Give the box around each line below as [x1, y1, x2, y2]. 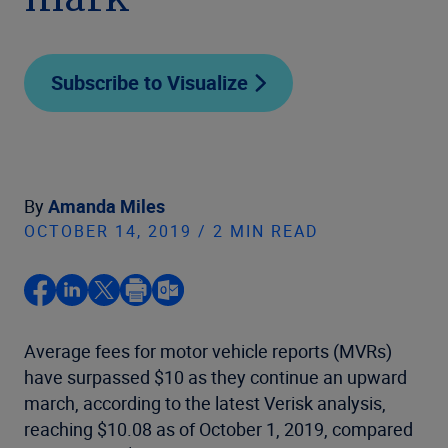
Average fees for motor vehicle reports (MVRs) [24, 339, 392, 363]
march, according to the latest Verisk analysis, [24, 391, 386, 415]
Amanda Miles [48, 194, 165, 218]
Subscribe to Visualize [51, 69, 248, 96]
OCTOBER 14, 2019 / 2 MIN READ [24, 220, 319, 242]
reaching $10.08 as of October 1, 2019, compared [24, 417, 413, 441]
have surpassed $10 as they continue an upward [24, 365, 407, 389]
